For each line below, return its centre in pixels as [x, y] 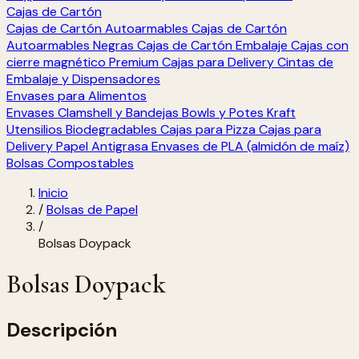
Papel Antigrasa [102, 146]
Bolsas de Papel [92, 210]
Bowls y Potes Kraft [239, 113]
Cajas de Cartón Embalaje [212, 45]
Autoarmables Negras [70, 45]
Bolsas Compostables [70, 163]
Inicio [53, 193]
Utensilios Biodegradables [82, 129]
